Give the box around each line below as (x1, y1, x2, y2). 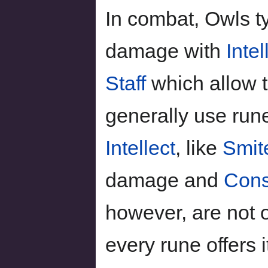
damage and (105, 168, 224, 191)
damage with (105, 39, 226, 62)
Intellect (105, 136, 175, 159)
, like (175, 136, 223, 159)
